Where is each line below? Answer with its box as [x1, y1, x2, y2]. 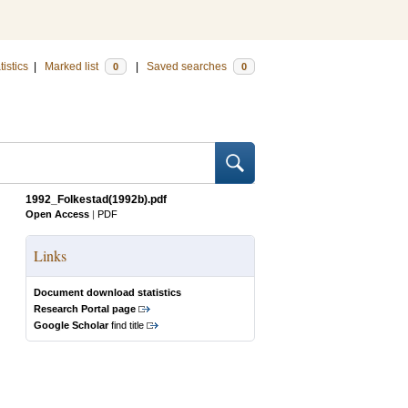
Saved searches [147, 60, 229, 73]
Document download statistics [34, 287, 181, 298]
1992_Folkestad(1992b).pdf [25, 193, 167, 206]
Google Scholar [34, 320, 108, 331]
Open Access [25, 209, 89, 219]
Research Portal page [34, 303, 136, 314]
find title [108, 320, 144, 331]
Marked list [45, 60, 101, 73]
